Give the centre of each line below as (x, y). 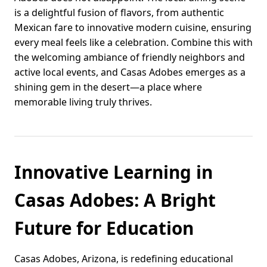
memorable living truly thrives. (83, 102)
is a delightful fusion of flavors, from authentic (119, 13)
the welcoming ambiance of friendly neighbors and (130, 58)
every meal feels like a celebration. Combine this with (133, 43)
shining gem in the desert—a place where (108, 87)
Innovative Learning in (114, 172)
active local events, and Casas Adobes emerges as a (130, 72)
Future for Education (104, 228)
